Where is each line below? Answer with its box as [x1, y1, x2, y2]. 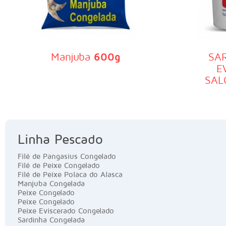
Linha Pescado [18, 132, 103, 147]
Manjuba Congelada [18, 180, 85, 188]
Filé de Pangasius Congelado [18, 152, 116, 160]
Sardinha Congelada [18, 216, 85, 224]
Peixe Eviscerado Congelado [18, 207, 114, 215]
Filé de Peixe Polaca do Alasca [18, 171, 123, 179]
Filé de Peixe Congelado [18, 161, 100, 169]
